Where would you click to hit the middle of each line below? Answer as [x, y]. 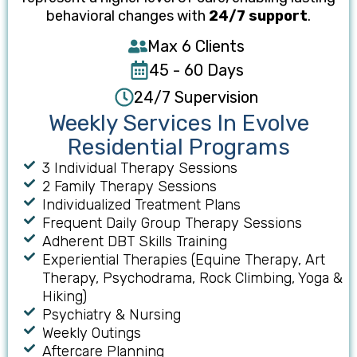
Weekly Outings [91, 333]
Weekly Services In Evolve [178, 124]
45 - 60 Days [196, 71]
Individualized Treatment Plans [141, 205]
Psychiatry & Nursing [111, 315]
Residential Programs [178, 147]
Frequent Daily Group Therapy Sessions [172, 224]
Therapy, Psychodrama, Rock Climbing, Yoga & [192, 279]
